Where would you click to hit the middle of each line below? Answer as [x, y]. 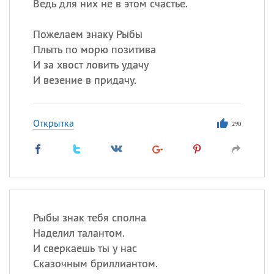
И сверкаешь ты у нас [85, 248]
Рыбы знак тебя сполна [89, 217]
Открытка [53, 123]
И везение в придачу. [84, 80]
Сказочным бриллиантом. [95, 263]
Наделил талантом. [79, 233]
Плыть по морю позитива [94, 49]
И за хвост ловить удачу [91, 65]
